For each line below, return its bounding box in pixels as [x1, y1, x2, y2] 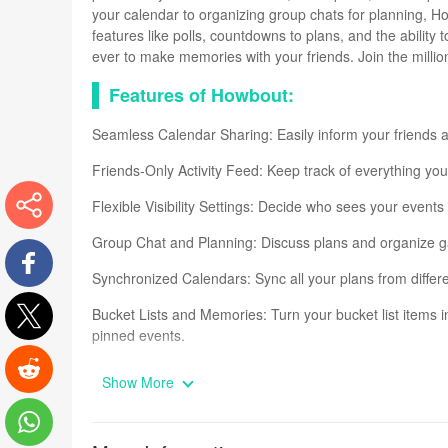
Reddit [12, 396, 53, 417]
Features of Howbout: [109, 82, 294, 108]
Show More [102, 372, 178, 392]
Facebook [5, 290, 68, 311]
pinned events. [92, 325, 185, 345]
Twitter [11, 343, 53, 364]
